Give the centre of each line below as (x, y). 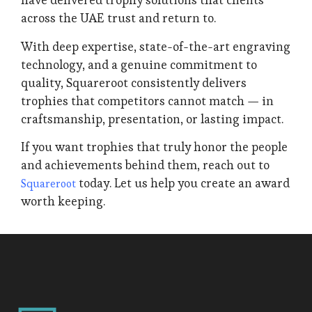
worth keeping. (63, 202)
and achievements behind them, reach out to (145, 165)
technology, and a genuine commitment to (139, 64)
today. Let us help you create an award (183, 184)
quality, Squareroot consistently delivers (134, 83)
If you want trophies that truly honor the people (154, 147)
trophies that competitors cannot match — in (147, 101)
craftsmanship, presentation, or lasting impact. (152, 119)
